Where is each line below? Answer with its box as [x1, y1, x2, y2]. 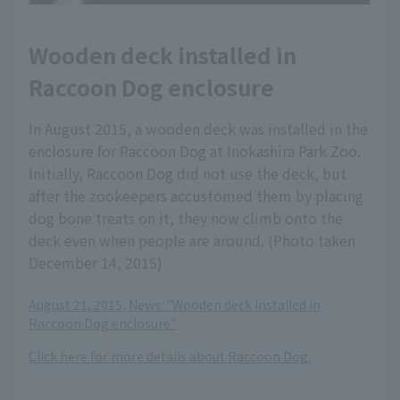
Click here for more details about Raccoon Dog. [29, 347, 311, 366]
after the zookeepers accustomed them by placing [29, 185, 363, 207]
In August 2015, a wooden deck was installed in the [29, 118, 368, 140]
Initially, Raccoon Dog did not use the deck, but [29, 162, 346, 185]
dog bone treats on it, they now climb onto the [29, 207, 343, 229]
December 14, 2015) [29, 252, 162, 274]
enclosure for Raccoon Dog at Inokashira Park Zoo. [29, 140, 361, 162]
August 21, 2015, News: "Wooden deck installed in [29, 296, 321, 314]
